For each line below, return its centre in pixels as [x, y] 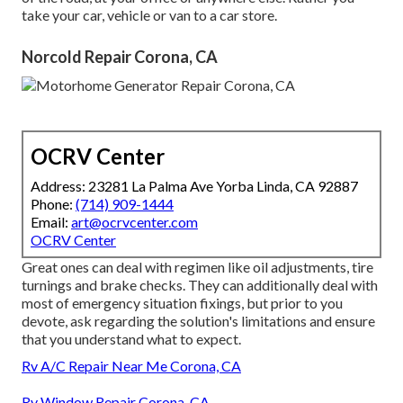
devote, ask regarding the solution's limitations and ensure [198, 321]
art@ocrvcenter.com [134, 222]
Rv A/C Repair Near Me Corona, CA [131, 366]
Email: [51, 222]
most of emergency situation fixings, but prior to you [182, 303]
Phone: [53, 204]
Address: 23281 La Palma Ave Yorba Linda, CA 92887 [194, 186]
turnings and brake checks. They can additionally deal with [200, 285]
